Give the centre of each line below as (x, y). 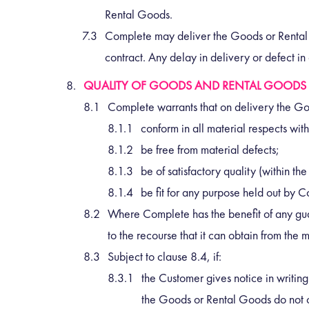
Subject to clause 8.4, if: (165, 257)
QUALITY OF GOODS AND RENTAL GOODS (195, 86)
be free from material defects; (210, 150)
